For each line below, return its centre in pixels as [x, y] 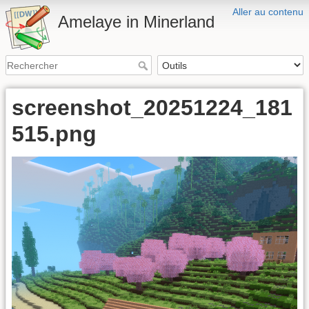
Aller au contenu [268, 12]
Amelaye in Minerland [136, 22]
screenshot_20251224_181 [152, 108]
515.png [54, 134]
